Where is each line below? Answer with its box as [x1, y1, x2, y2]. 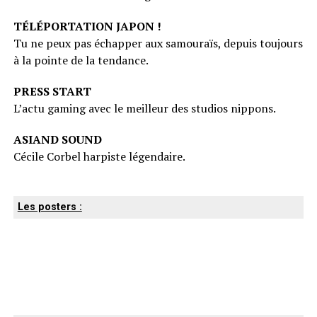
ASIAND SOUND [13, 131, 102, 147]
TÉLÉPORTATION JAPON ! [13, 18, 161, 34]
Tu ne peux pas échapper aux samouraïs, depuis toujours [13, 35, 303, 51]
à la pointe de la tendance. [13, 52, 149, 68]
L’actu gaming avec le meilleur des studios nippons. [13, 100, 276, 116]
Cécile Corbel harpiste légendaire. [13, 148, 185, 164]
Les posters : [17, 200, 82, 213]
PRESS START [13, 83, 91, 99]
